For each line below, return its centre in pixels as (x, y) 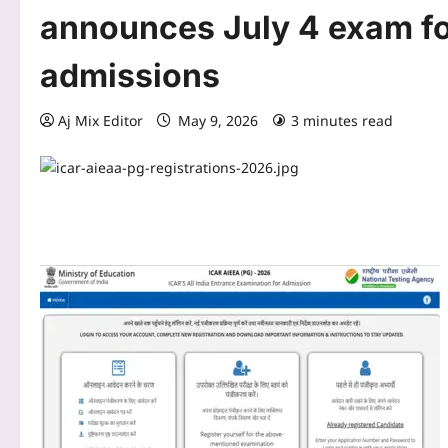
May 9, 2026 (218, 121)
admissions (130, 76)
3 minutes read (342, 121)
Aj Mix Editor (100, 121)
